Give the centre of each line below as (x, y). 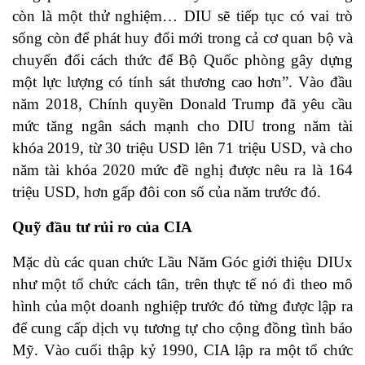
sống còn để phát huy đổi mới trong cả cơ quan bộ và (182, 38)
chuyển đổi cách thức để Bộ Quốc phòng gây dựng (182, 60)
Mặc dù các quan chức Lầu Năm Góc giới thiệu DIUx (182, 262)
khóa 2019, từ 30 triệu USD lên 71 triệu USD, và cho (182, 148)
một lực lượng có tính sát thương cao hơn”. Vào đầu (182, 82)
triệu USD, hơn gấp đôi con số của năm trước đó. (167, 192)
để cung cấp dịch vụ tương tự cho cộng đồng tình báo (182, 328)
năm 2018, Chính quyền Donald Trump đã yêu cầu (182, 104)
